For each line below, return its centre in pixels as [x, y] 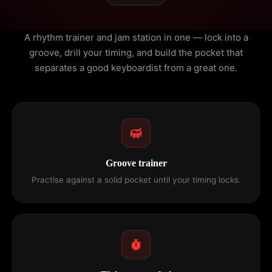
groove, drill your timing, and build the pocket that [136, 53]
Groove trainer [136, 163]
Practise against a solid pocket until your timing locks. [136, 180]
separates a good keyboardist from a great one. [136, 68]
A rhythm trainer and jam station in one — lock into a [136, 37]
